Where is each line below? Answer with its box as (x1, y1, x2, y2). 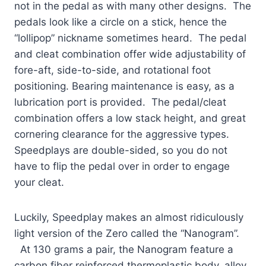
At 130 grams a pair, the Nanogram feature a (14, 243, 233, 255)
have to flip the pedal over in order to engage (14, 160, 230, 172)
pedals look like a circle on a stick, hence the (14, 15, 227, 28)
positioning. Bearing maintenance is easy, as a (14, 80, 235, 92)
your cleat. (14, 176, 64, 188)
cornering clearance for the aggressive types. (14, 128, 229, 140)
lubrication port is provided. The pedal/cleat (14, 96, 226, 108)
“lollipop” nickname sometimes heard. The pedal (14, 31, 246, 44)
